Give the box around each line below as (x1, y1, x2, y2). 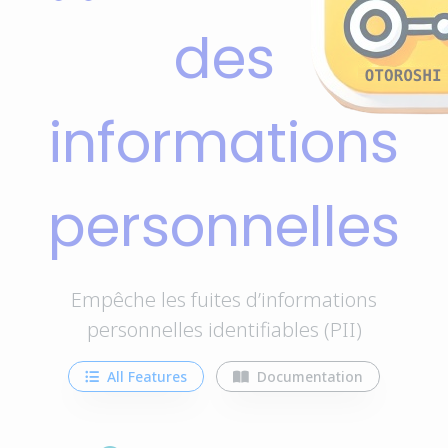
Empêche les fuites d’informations (71, 286, 377, 313)
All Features (103, 367, 187, 386)
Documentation (253, 367, 363, 386)
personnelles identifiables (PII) (86, 316, 362, 343)
